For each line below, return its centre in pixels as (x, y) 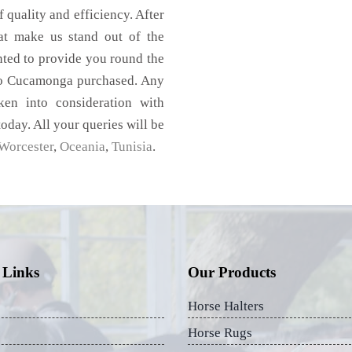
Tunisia (132, 146)
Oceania (82, 146)
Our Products (232, 272)
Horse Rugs (220, 332)
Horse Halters (226, 306)
